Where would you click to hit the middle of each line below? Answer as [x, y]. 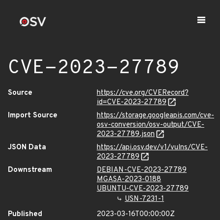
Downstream [30, 170]
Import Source [33, 116]
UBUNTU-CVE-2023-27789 [143, 189]
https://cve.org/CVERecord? [143, 93]
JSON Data [27, 148]
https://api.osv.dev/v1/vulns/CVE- [152, 148]
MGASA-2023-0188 [129, 179]
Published [25, 214]
